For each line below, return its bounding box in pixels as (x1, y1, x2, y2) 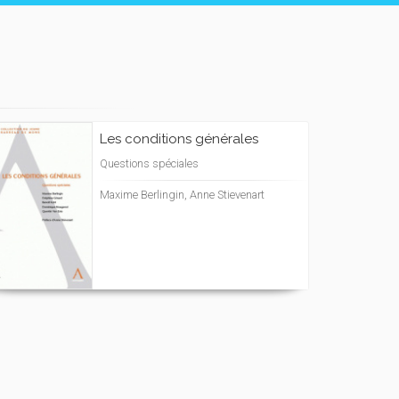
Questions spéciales (100, 157, 199, 170)
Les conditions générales (100, 131, 258, 147)
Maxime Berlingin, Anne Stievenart (100, 188, 265, 201)
